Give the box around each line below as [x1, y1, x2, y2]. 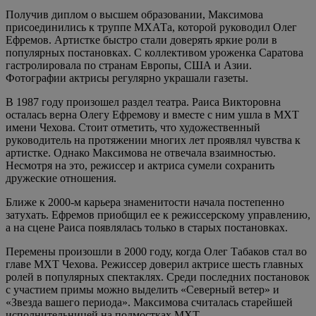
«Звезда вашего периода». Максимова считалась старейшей [6, 296, 293, 308]
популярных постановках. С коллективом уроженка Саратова [6, 47, 303, 59]
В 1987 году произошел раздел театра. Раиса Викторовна [6, 96, 281, 108]
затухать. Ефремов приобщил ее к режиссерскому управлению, [6, 209, 310, 221]
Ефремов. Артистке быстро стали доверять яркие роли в [6, 34, 277, 46]
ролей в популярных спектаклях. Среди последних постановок [6, 271, 310, 283]
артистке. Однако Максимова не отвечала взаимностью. [6, 147, 276, 159]
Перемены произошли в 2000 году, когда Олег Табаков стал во [6, 245, 307, 257]
